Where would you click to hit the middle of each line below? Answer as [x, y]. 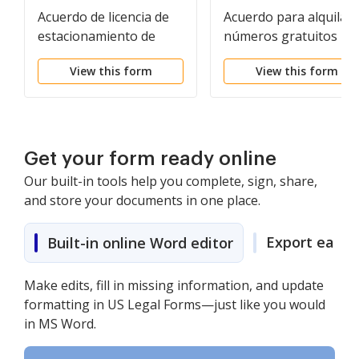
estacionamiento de [97, 36]
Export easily [312, 242]
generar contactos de [288, 55]
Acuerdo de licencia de [103, 17]
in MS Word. [60, 324]
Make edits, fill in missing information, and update [174, 285]
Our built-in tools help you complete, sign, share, [171, 181]
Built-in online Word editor [140, 243]
